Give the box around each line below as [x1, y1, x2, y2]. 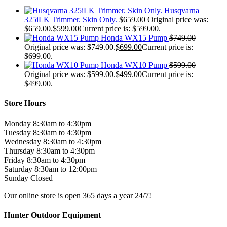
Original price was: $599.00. [24, 70, 116, 79]
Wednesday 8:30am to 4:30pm [4, 137, 101, 146]
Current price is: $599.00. [79, 24, 161, 33]
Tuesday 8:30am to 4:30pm [4, 128, 91, 137]
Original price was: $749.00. [24, 43, 116, 52]
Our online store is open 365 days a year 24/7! [4, 191, 152, 200]
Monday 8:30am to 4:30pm [4, 119, 91, 128]
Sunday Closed [4, 173, 53, 182]
